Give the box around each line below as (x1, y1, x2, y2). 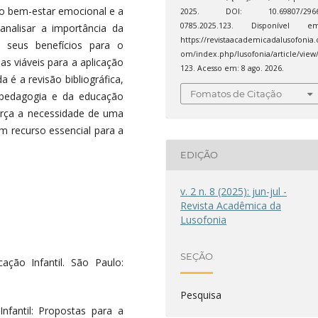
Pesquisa (180, 287, 222, 302)
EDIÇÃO (180, 149, 219, 161)
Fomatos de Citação (190, 87, 283, 99)
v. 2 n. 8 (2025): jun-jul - (180, 184, 287, 198)
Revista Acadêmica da (180, 198, 282, 212)
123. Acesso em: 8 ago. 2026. (180, 63, 285, 74)
